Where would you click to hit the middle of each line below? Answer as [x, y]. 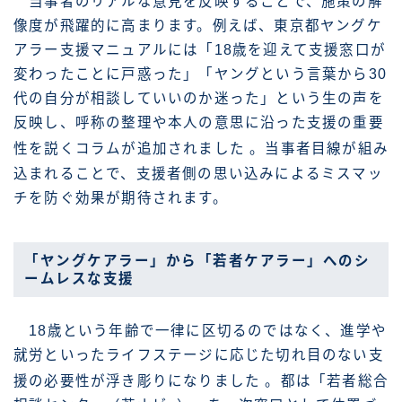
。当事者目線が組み [319, 149]
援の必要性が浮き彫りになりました [140, 381]
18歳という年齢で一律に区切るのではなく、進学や [200, 331]
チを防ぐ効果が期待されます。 [121, 197]
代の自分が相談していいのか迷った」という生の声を [199, 99]
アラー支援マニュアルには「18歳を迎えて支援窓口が [200, 50]
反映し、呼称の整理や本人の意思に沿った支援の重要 [199, 123]
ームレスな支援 [79, 278]
